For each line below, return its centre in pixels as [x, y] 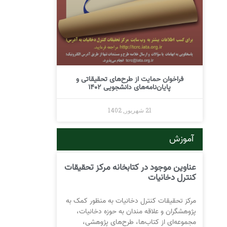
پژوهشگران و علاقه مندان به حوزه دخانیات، [136, 211]
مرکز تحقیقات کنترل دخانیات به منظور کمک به [131, 201]
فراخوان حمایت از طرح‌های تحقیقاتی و [129, 79]
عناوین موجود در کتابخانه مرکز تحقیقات [130, 167]
